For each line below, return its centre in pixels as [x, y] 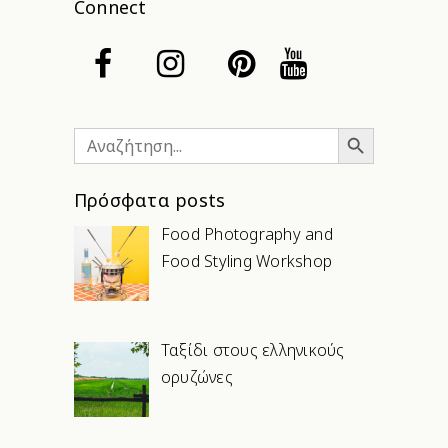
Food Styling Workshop [247, 261]
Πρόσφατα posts [150, 200]
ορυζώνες [197, 377]
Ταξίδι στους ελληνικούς [253, 350]
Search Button [356, 127]
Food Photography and [247, 234]
